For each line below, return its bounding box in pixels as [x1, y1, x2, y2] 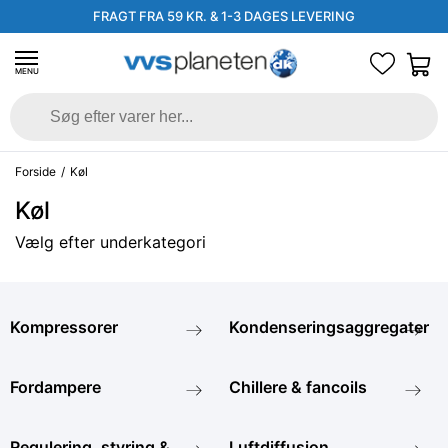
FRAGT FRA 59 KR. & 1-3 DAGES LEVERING [93, 8, 355, 24]
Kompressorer [10, 317, 118, 337]
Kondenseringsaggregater [229, 317, 429, 337]
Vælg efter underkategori [15, 232, 206, 252]
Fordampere [10, 377, 101, 397]
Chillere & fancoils [229, 377, 367, 397]
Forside [15, 164, 56, 179]
